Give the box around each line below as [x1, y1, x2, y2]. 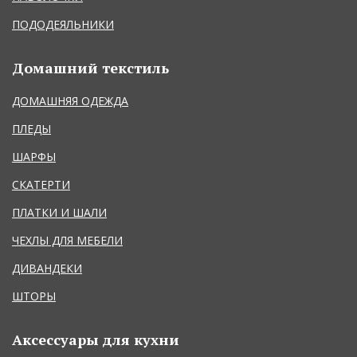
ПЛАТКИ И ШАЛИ [12, 204, 107, 220]
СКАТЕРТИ [12, 176, 70, 192]
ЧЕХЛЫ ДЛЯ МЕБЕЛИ [12, 232, 123, 248]
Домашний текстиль [12, 57, 169, 77]
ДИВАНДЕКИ [12, 260, 82, 276]
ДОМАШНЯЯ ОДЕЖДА [12, 92, 128, 108]
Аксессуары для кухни [12, 329, 179, 349]
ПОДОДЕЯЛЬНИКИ [12, 16, 114, 32]
